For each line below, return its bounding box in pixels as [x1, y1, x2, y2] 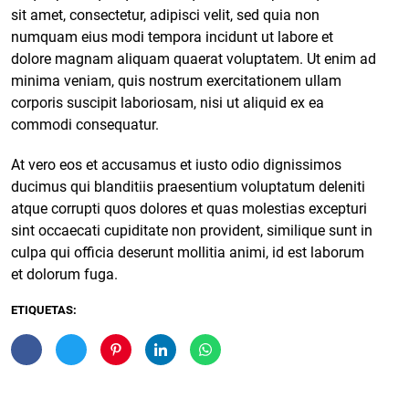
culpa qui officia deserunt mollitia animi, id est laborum [11, 243, 364, 261]
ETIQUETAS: [11, 302, 77, 317]
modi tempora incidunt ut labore [111, 27, 318, 46]
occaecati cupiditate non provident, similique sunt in [35, 221, 372, 239]
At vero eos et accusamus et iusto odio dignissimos [11, 155, 341, 173]
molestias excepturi [242, 199, 367, 217]
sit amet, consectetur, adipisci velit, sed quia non [11, 5, 320, 24]
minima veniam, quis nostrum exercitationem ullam [11, 71, 341, 89]
